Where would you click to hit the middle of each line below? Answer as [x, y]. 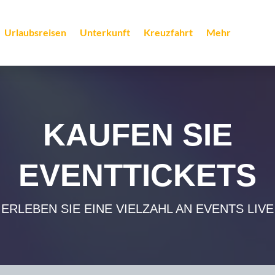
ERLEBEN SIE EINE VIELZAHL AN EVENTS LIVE [137, 208]
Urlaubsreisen [35, 33]
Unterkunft [105, 33]
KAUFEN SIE [137, 134]
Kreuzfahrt [168, 33]
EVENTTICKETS [137, 175]
